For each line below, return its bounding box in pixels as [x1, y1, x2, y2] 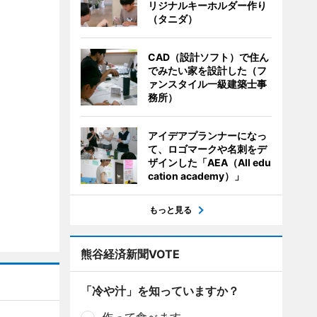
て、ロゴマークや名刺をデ [147, 143, 267, 155]
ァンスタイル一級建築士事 [147, 78, 267, 90]
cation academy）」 [147, 170, 244, 182]
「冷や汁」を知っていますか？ [80, 284, 239, 298]
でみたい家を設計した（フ [147, 64, 267, 76]
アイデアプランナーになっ [147, 129, 267, 142]
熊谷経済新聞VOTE [80, 247, 180, 261]
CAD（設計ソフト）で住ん [147, 51, 269, 63]
